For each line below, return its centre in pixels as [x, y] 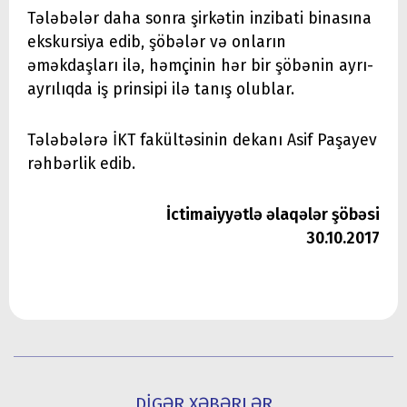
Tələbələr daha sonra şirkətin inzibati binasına [199, 18]
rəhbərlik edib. [81, 164]
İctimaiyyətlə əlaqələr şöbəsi [273, 214]
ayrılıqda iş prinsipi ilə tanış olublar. [161, 89]
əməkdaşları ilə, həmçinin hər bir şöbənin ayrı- [200, 65]
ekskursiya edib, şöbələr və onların [157, 42]
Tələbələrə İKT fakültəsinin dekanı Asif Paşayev [202, 140]
